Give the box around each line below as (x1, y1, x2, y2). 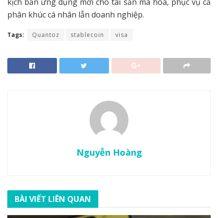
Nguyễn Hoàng (76, 146, 142, 158)
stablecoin (71, 31, 104, 39)
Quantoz (32, 31, 59, 39)
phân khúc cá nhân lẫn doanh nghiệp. (7, 9, 144, 20)
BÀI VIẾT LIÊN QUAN (15, 193, 91, 204)
